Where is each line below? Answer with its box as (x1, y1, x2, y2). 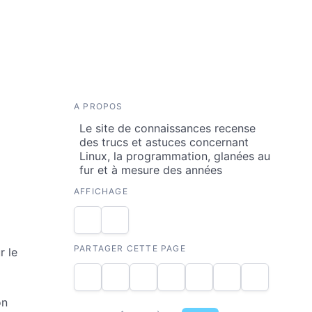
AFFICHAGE (74, 186, 128, 196)
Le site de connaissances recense (79, 121, 256, 135)
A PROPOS (74, 101, 123, 111)
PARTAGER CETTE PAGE (74, 243, 186, 253)
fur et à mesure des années (79, 163, 222, 177)
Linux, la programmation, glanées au (79, 149, 270, 163)
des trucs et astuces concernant (79, 135, 249, 149)
